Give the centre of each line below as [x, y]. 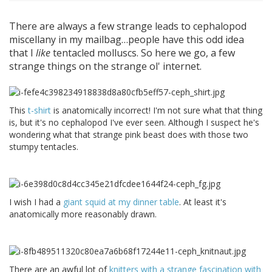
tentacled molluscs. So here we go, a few [143, 53]
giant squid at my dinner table [121, 202]
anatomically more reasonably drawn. [83, 214]
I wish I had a [36, 202]
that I [22, 53]
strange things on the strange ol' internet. [105, 66]
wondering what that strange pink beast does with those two [129, 134]
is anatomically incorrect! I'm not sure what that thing [157, 110]
